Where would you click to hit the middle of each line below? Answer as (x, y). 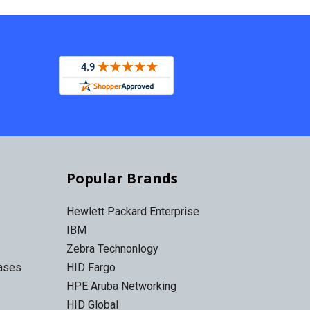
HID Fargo (91, 267)
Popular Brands (122, 178)
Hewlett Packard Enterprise (133, 211)
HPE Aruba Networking (121, 286)
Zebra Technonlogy (112, 248)
